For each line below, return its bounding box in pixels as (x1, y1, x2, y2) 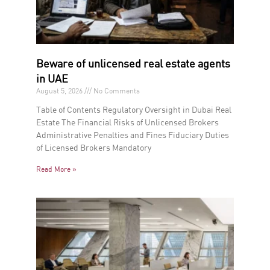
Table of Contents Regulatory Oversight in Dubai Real (36, 104, 231, 115)
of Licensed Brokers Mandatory (36, 142, 151, 153)
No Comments (92, 86, 140, 95)
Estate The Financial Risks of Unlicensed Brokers (36, 117, 219, 128)
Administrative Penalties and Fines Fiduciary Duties (36, 130, 229, 140)
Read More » (36, 165, 77, 174)
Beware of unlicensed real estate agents (36, 57, 230, 71)
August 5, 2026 (36, 86, 84, 95)
